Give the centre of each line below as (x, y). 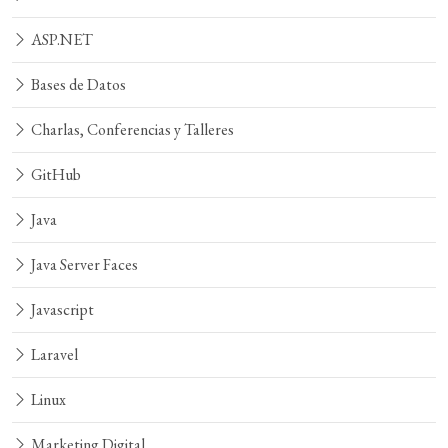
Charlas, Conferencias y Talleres (131, 129)
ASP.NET (60, 39)
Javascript (61, 309)
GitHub (54, 174)
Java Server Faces (83, 264)
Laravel (53, 354)
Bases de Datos (77, 84)
